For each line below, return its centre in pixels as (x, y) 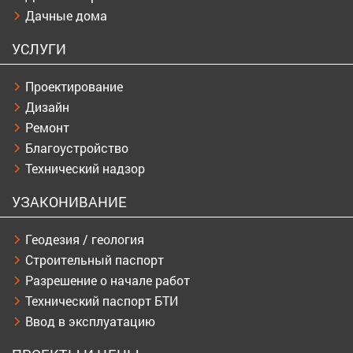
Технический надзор (85, 169)
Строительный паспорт (95, 260)
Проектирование (74, 87)
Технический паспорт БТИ (102, 301)
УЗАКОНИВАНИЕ (69, 202)
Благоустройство (77, 148)
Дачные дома (66, 16)
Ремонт (47, 128)
